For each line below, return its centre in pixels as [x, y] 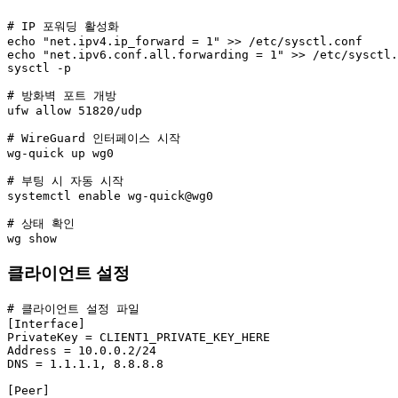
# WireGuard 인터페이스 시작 [94, 138]
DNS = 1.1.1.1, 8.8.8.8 [85, 364]
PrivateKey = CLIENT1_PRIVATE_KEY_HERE [139, 338]
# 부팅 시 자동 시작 [65, 181]
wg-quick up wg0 [60, 153]
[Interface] [46, 324]
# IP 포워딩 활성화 [63, 26]
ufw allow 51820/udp [75, 111]
